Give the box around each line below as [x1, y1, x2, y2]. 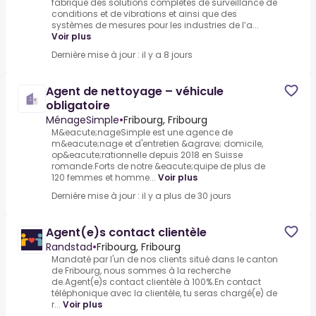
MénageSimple [46, 113, 119, 128]
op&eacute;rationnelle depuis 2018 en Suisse [51, 149, 243, 162]
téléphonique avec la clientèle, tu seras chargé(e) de [51, 287, 277, 300]
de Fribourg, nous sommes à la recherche [51, 265, 231, 277]
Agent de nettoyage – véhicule [46, 83, 224, 100]
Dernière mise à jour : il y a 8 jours [51, 49, 193, 61]
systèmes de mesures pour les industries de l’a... [51, 19, 259, 32]
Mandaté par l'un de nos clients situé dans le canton [51, 253, 278, 266]
